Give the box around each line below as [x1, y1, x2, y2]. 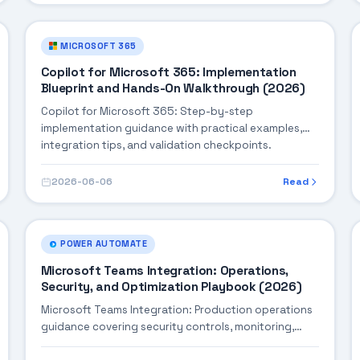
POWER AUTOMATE [60, 238, 148, 250]
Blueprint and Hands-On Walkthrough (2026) [40, 80, 305, 97]
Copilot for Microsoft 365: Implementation [40, 64, 297, 81]
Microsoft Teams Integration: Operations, [40, 262, 289, 279]
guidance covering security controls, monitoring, [40, 319, 294, 333]
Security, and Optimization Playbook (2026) [40, 278, 302, 295]
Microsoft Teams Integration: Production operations [40, 302, 313, 317]
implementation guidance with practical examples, [40, 121, 302, 136]
